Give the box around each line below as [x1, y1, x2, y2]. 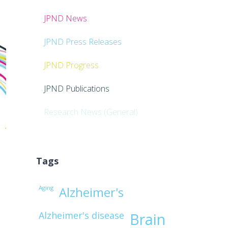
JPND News [43, 13, 87, 24]
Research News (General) [43, 106, 138, 118]
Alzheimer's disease [38, 209, 124, 222]
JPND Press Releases [43, 36, 122, 48]
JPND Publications [43, 83, 109, 95]
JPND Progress [43, 60, 99, 71]
